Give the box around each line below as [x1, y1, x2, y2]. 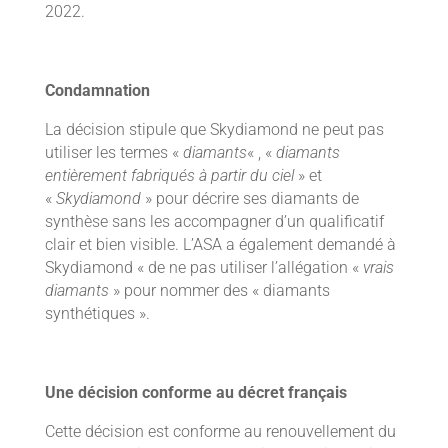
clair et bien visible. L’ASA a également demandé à [44, 235, 396, 254]
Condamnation [44, 81, 150, 100]
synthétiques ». [44, 304, 150, 323]
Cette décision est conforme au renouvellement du [44, 422, 396, 441]
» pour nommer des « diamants [108, 281, 330, 300]
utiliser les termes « [44, 143, 183, 162]
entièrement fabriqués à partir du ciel [44, 166, 294, 185]
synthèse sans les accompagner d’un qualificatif [44, 212, 384, 231]
